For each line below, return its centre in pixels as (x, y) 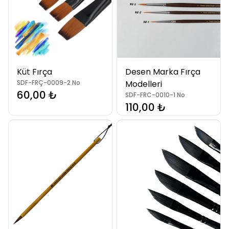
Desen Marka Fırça (163, 72)
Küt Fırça (35, 72)
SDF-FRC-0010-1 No (155, 95)
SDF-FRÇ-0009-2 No (49, 83)
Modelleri (144, 84)
